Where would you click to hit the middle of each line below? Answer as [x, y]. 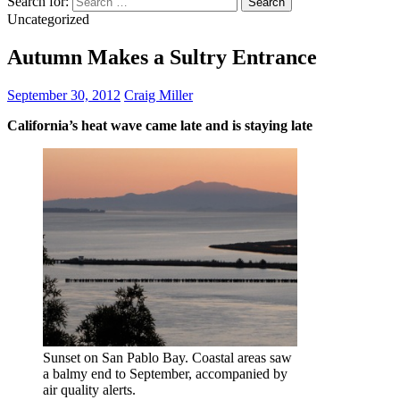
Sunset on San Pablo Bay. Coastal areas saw [167, 357]
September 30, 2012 [64, 95]
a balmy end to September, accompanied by [165, 373]
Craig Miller [158, 95]
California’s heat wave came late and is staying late [160, 125]
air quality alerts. [89, 389]
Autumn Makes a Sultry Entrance [162, 57]
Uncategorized [48, 19]
